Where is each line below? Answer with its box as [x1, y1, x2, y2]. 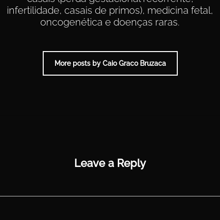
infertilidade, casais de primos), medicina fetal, [7, 4, 213, 16]
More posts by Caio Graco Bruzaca [54, 59, 166, 67]
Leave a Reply [74, 157, 146, 169]
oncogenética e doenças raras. [40, 16, 180, 28]
